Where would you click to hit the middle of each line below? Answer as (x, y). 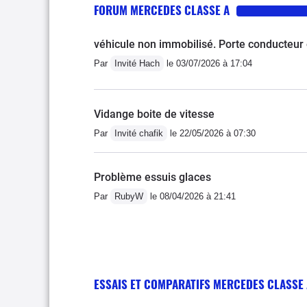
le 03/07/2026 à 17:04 (208, 63)
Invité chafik (139, 133)
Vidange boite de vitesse (154, 114)
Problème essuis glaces (152, 177)
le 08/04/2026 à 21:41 (192, 196)
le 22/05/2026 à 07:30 (211, 133)
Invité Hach (137, 63)
